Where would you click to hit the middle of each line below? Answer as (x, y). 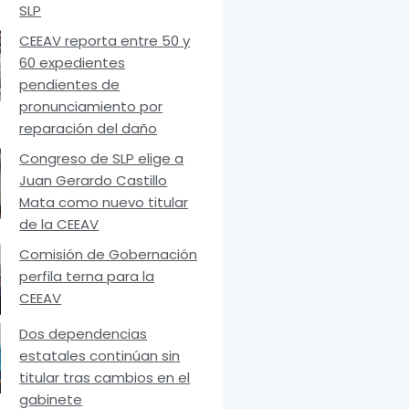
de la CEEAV (59, 225)
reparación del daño (89, 129)
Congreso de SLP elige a (102, 159)
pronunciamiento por (91, 107)
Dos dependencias (84, 333)
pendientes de (70, 85)
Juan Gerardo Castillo (94, 181)
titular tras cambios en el (105, 377)
